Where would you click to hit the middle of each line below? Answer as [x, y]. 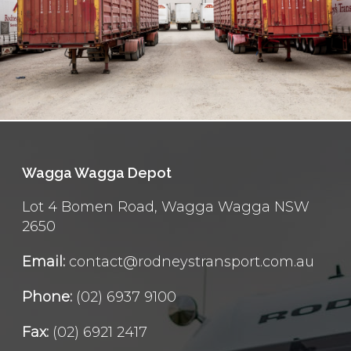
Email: [43, 262]
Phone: [47, 297]
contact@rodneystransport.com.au [190, 262]
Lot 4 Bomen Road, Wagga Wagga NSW [166, 207]
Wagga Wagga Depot [97, 173]
